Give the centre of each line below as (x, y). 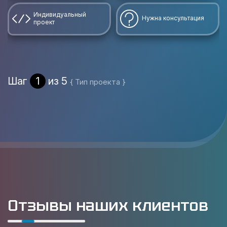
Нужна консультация (173, 18)
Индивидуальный (60, 14)
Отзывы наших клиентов (108, 205)
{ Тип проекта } (98, 82)
